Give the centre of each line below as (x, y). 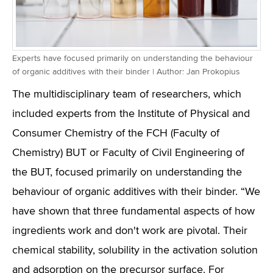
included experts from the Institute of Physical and (131, 114)
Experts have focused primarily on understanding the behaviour (133, 58)
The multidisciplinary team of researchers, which (127, 94)
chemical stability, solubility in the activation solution (135, 250)
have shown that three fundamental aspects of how (133, 211)
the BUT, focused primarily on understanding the (127, 172)
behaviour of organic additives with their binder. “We (136, 192)
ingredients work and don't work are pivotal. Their (130, 231)
